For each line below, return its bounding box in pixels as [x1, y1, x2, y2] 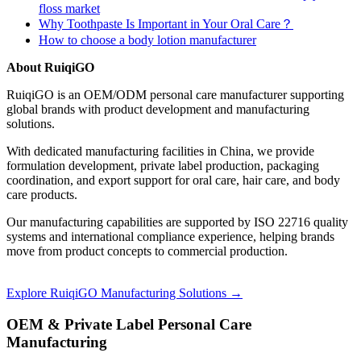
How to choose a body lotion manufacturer [39, 33, 256, 48]
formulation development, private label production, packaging [6, 159, 319, 173]
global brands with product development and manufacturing [6, 102, 309, 117]
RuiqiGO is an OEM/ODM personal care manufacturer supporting [6, 88, 344, 102]
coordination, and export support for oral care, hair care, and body [6, 173, 340, 188]
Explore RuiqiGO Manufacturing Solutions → [6, 286, 243, 301]
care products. [6, 188, 77, 202]
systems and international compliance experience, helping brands [6, 230, 334, 244]
